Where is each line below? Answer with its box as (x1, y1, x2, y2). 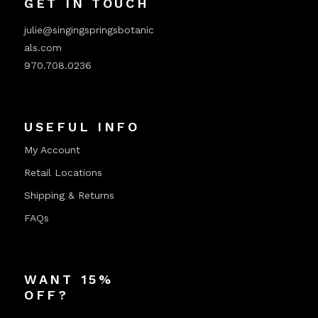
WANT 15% (24, 272, 114, 287)
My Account (24, 144, 80, 155)
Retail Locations (24, 167, 102, 178)
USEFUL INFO (24, 119, 140, 134)
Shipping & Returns (24, 190, 114, 201)
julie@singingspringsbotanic (24, 24, 154, 35)
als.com (24, 42, 62, 53)
